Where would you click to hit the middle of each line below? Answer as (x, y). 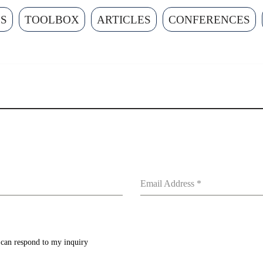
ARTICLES (124, 20)
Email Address (168, 183)
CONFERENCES (209, 20)
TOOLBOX (52, 20)
